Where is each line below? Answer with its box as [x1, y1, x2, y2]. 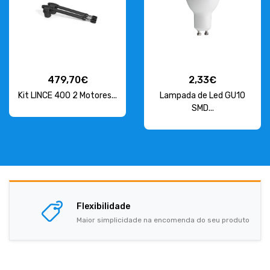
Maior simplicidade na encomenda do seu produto [77, 216, 250, 224]
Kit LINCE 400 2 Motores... [18, 90, 117, 101]
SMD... [191, 103, 214, 113]
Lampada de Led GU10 [160, 90, 245, 101]
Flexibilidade [77, 201, 130, 212]
